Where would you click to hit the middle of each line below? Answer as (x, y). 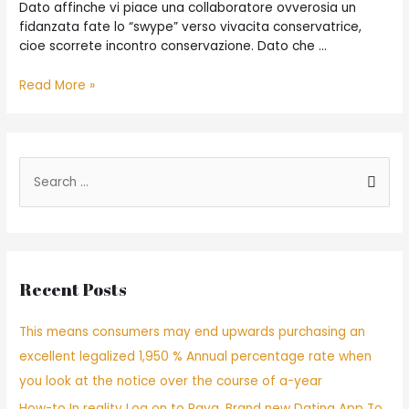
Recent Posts (73, 289)
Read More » (58, 85)
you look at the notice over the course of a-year (171, 381)
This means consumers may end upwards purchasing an (193, 331)
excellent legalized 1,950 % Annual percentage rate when (196, 356)
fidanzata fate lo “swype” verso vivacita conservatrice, (191, 27)
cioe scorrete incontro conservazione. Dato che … (173, 47)
